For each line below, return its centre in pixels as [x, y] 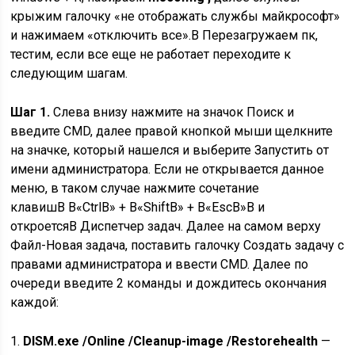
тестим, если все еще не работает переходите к [151, 54]
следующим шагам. [69, 73]
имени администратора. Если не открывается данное [168, 169]
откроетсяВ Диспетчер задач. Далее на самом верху [166, 226]
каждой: [35, 302]
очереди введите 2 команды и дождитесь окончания [169, 283]
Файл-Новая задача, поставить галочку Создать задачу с [177, 245]
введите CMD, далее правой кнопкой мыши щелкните [172, 131]
